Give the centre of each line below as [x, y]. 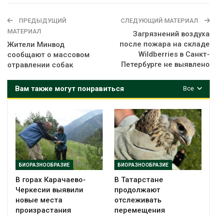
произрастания [43, 210]
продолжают [137, 190]
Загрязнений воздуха [171, 34]
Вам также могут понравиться [70, 89]
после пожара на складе [165, 44]
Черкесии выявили [49, 190]
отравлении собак [40, 65]
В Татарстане [139, 180]
